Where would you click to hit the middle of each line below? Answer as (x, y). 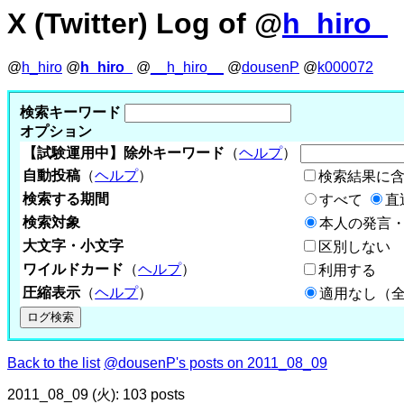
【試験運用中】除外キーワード (124, 152)
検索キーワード (71, 112)
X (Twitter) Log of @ (145, 23)
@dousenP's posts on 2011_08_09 (216, 363)
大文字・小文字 (73, 245)
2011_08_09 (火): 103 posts (96, 394)
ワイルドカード (73, 269)
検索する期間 (66, 198)
